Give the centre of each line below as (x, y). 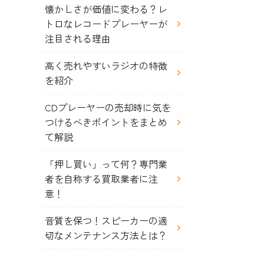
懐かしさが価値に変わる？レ (106, 9)
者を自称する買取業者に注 (101, 179)
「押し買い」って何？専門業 (106, 164)
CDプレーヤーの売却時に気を (108, 107)
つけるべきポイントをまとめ (106, 122)
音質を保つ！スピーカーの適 (106, 220)
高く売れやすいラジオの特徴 (106, 65)
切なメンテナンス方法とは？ (106, 235)
